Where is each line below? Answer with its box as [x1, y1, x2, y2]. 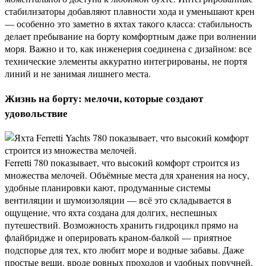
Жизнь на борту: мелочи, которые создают [5, 90, 203, 106]
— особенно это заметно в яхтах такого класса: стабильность [5, 17, 252, 30]
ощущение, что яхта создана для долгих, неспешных [5, 206, 217, 219]
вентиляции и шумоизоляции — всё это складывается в [5, 194, 232, 207]
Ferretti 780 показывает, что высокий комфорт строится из [5, 156, 239, 169]
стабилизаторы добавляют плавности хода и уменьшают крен [5, 4, 255, 17]
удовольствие [5, 105, 68, 121]
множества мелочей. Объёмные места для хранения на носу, [5, 169, 249, 182]
